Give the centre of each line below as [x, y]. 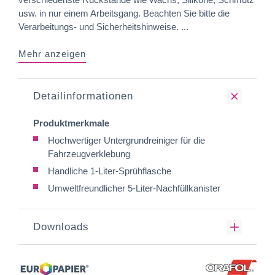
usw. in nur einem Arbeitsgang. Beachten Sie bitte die [124, 13]
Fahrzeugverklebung [89, 154]
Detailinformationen [83, 96]
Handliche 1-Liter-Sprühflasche [110, 171]
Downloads [61, 227]
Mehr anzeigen [52, 54]
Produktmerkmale [71, 123]
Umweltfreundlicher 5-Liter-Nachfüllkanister [134, 188]
